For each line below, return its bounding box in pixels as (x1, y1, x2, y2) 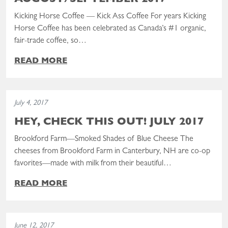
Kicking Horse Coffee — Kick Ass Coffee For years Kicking (14, 12, 206, 21)
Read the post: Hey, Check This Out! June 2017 (6, 214, 161, 222)
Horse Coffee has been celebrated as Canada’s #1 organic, (14, 24, 206, 33)
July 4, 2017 (14, 99, 47, 107)
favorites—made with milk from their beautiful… (14, 159, 172, 168)
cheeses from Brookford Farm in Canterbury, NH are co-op (14, 147, 210, 156)
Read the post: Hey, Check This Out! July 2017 (6, 91, 158, 100)
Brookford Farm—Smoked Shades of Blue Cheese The (14, 135, 193, 144)
